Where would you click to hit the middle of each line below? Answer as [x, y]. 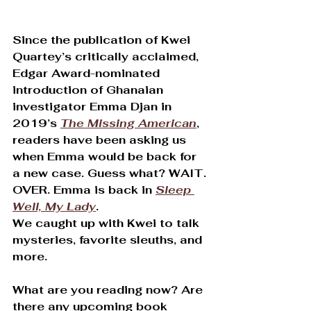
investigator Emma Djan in [94, 107]
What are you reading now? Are [109, 290]
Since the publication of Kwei [103, 40]
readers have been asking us [101, 140]
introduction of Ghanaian [90, 90]
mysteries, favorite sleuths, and [109, 240]
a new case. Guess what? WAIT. [111, 174]
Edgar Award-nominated [88, 74]
